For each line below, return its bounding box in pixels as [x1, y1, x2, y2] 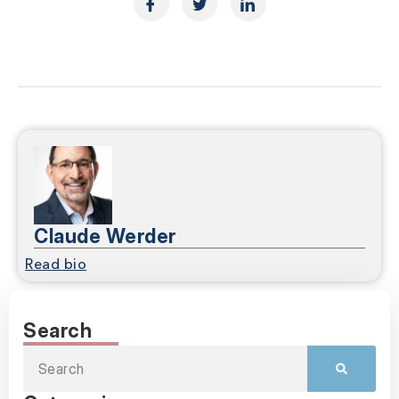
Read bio [25, 258, 87, 273]
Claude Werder [34, 224, 176, 248]
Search [23, 319, 92, 343]
